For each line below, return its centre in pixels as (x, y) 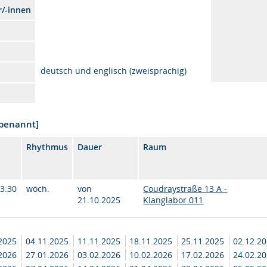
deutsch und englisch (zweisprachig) (114, 71)
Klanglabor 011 (173, 200)
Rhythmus (47, 147)
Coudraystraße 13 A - (185, 189)
